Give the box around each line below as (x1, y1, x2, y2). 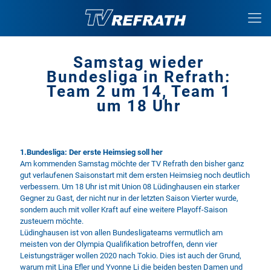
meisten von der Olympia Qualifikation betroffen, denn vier (20, 240, 217, 249)
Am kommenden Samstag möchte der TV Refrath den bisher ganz (20, 159, 244, 168)
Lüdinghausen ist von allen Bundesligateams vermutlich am (20, 228, 223, 237)
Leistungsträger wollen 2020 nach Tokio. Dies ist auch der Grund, (20, 251, 241, 260)
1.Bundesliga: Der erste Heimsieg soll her (20, 148, 163, 157)
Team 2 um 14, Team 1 (46, 82, 231, 100)
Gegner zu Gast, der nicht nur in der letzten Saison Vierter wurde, (20, 194, 238, 203)
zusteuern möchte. (20, 217, 83, 226)
